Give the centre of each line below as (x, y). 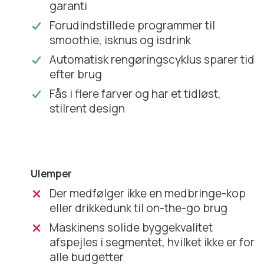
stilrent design (88, 108)
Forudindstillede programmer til (133, 25)
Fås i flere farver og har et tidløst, (136, 93)
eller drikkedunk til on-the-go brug (139, 208)
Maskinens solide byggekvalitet (131, 227)
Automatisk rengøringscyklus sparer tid (152, 59)
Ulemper (52, 173)
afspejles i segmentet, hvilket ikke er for (152, 242)
